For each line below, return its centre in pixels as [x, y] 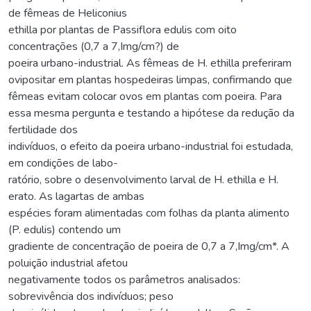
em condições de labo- [63, 163]
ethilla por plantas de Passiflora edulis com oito [123, 30]
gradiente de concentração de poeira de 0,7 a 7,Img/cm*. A [149, 246]
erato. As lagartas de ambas [76, 196]
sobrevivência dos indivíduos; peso [91, 296]
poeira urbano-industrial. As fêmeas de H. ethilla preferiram [150, 63]
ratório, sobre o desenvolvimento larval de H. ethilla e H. [143, 179]
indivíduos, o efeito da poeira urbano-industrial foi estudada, [151, 146]
